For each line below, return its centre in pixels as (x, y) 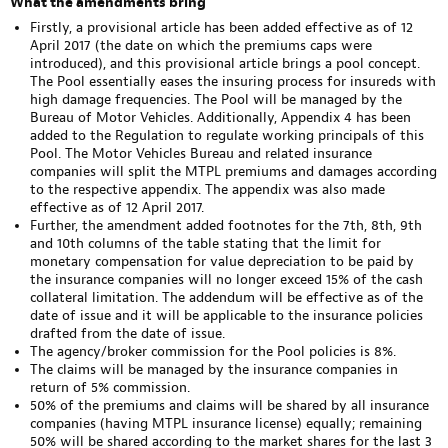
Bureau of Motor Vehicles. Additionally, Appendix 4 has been (220, 117)
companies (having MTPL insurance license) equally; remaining (226, 423)
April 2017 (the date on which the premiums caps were (201, 45)
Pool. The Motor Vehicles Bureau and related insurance (201, 153)
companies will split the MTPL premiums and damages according (233, 171)
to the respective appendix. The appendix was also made (207, 189)
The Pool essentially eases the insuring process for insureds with (233, 81)
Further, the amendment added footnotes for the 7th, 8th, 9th (226, 225)
